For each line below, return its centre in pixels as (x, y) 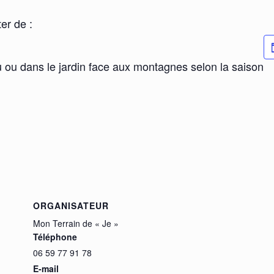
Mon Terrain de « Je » (76, 223)
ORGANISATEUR (71, 206)
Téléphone (55, 237)
